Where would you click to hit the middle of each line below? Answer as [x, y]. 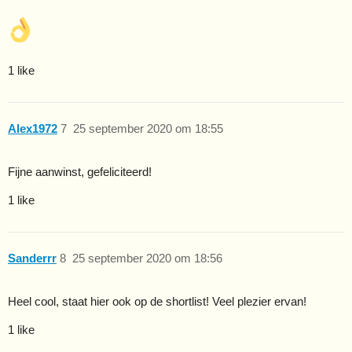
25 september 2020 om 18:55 [148, 129]
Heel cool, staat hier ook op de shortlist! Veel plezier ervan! [157, 302]
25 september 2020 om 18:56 [147, 258]
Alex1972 [33, 129]
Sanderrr [32, 258]
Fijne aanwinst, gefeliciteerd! [80, 171]
